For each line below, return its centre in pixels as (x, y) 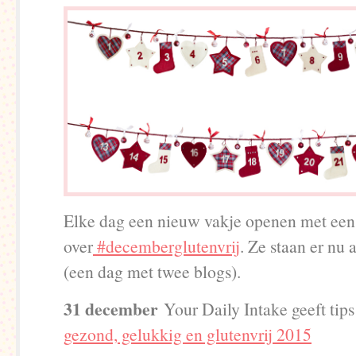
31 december (114, 309)
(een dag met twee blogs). (152, 271)
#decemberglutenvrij (166, 246)
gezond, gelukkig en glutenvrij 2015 (188, 334)
